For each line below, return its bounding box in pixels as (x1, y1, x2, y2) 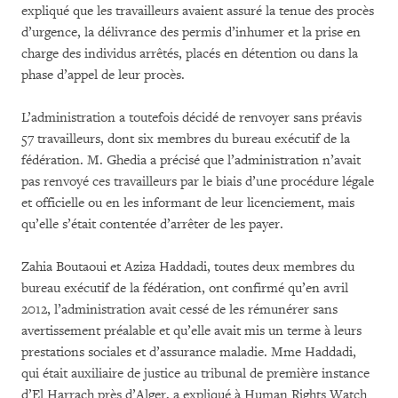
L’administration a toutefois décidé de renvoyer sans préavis (21, 109, 362, 126)
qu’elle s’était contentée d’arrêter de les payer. (21, 216, 283, 233)
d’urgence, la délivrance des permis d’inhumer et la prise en (21, 24, 361, 41)
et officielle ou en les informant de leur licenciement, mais (21, 195, 354, 211)
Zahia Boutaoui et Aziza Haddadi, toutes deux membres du (21, 259, 354, 275)
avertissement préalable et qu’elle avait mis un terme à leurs (21, 322, 362, 339)
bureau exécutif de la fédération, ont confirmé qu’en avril (21, 280, 348, 297)
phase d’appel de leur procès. (21, 67, 185, 84)
